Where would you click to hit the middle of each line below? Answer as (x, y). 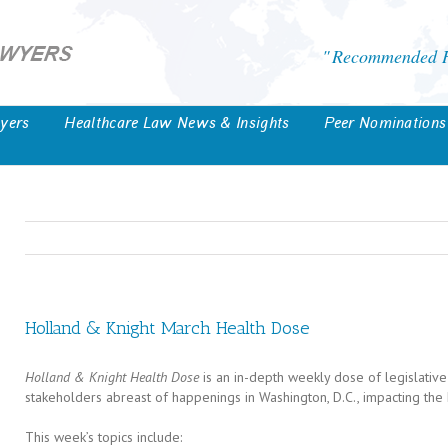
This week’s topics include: (103, 437)
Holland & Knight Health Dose (112, 377)
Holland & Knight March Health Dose (167, 328)
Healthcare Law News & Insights (177, 123)
